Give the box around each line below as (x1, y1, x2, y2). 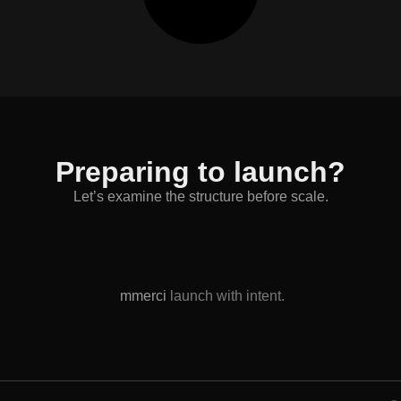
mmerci (120, 288, 166, 304)
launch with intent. (166, 288, 285, 304)
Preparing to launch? (55, 155, 346, 188)
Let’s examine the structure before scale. (73, 188, 328, 204)
